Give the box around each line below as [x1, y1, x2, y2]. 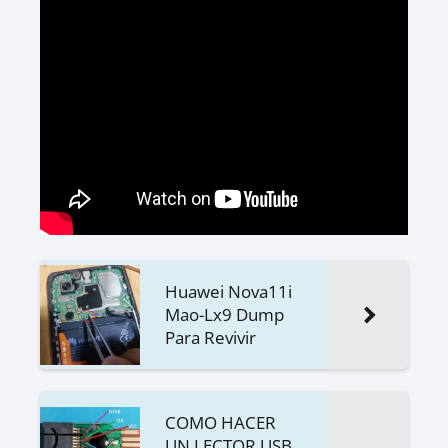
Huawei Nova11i [165, 280, 292, 303]
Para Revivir [165, 326, 256, 349]
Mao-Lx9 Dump [165, 303, 284, 326]
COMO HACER [165, 411, 276, 434]
